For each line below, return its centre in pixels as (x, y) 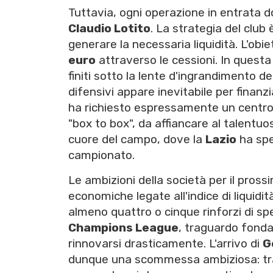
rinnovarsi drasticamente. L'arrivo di (165, 244)
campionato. (101, 155)
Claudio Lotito (109, 29)
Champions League (123, 228)
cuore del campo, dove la (137, 140)
